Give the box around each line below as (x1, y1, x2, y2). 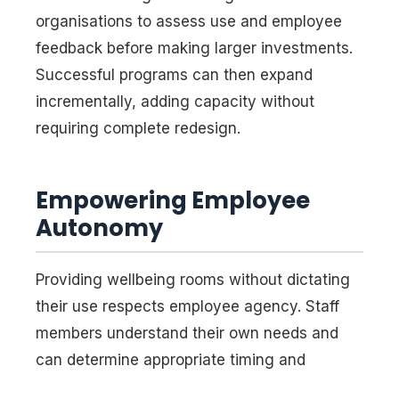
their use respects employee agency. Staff (36, 297, 339, 316)
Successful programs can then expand (36, 65, 313, 84)
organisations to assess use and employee (36, 12, 342, 30)
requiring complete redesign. (36, 118, 240, 137)
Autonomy (36, 211, 163, 244)
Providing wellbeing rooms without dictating (36, 271, 350, 289)
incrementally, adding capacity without (36, 92, 314, 110)
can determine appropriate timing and (36, 351, 305, 370)
